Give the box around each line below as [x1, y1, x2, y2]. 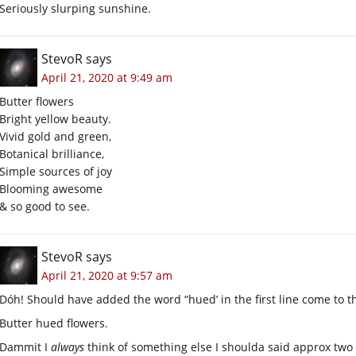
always [51, 339, 84, 354]
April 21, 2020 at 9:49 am [41, 69, 172, 85]
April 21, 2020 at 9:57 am [41, 267, 172, 283]
